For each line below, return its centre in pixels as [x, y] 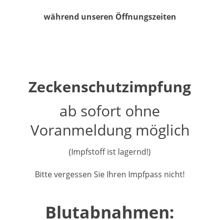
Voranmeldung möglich [110, 130]
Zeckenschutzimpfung [110, 86]
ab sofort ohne [110, 110]
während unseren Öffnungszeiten [110, 16]
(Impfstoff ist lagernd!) [110, 151]
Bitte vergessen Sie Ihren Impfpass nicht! [110, 174]
